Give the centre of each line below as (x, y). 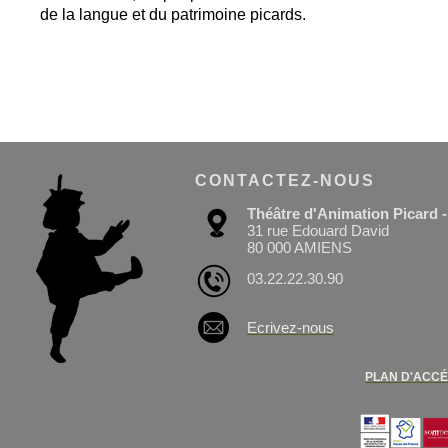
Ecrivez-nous (290, 327)
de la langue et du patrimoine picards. (173, 14)
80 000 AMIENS (299, 247)
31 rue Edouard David (318, 230)
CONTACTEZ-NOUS (285, 180)
